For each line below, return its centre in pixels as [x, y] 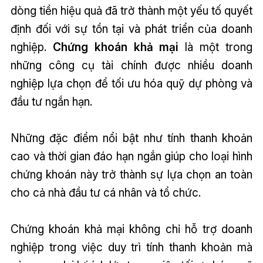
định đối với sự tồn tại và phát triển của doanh [131, 29]
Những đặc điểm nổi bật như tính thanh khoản [131, 138]
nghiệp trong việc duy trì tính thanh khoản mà [131, 247]
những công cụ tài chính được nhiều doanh [131, 65]
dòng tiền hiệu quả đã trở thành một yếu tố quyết [131, 11]
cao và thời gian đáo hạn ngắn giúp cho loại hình [131, 156]
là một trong [216, 47]
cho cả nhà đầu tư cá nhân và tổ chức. [105, 193]
